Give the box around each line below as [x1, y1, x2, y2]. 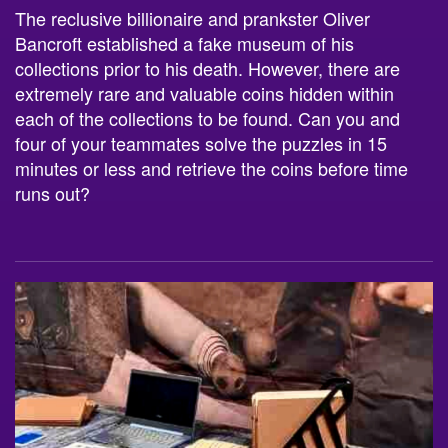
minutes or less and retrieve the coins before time [15, 154, 408, 181]
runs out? [15, 179, 90, 206]
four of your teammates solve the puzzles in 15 [15, 129, 387, 156]
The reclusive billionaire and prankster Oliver [15, 4, 370, 31]
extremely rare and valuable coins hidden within [15, 79, 394, 106]
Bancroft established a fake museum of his [15, 29, 354, 56]
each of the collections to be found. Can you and [15, 104, 400, 131]
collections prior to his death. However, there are [15, 54, 400, 81]
